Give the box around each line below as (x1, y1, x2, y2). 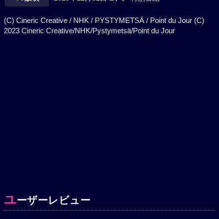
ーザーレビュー (17, 195, 90, 206)
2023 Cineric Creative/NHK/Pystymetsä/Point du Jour (4, 26, 175, 35)
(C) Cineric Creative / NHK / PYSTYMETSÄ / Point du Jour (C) (4, 16, 204, 24)
